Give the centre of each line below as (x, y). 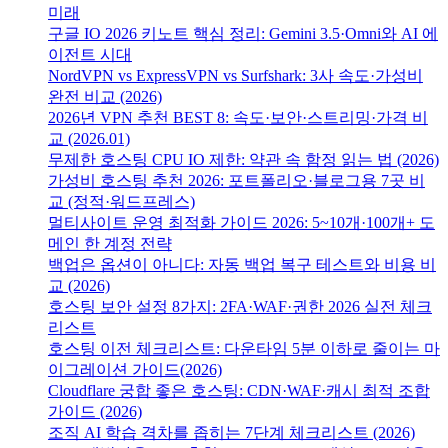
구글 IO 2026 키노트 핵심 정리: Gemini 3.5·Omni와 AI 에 (243, 33)
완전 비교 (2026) (105, 96)
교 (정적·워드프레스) (121, 201)
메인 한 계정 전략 (110, 243)
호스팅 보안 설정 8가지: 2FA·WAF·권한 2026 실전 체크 (240, 306)
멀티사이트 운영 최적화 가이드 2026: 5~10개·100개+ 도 (241, 222)
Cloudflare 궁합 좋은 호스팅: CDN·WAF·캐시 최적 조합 (239, 390)
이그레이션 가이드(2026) (135, 369)
